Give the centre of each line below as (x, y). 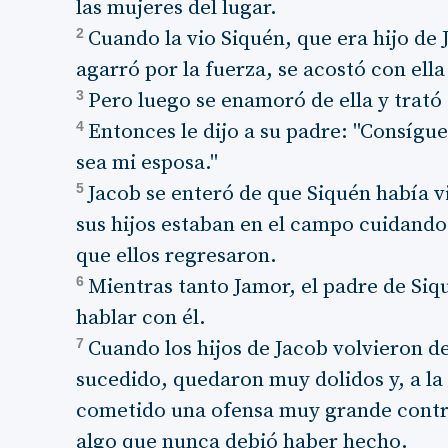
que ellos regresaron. (177, 256)
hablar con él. (141, 318)
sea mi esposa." (147, 163)
